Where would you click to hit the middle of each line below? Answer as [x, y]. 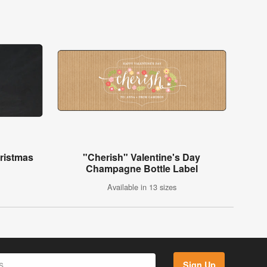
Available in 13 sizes [142, 187]
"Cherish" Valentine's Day [142, 157]
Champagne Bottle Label [142, 169]
